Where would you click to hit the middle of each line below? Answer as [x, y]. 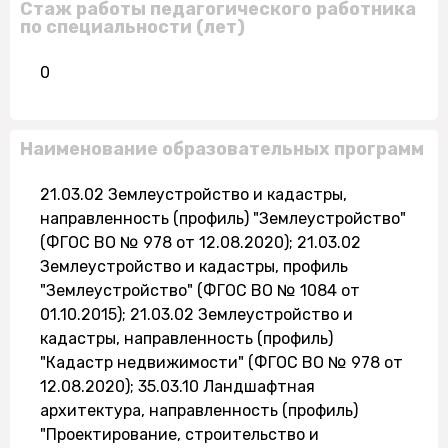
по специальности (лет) [132, 27]
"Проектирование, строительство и [179, 434]
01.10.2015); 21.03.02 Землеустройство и [196, 314]
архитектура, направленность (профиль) [199, 410]
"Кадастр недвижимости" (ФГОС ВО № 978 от [221, 362]
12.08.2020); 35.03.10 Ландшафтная [177, 386]
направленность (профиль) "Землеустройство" [223, 218]
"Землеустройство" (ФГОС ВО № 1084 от [200, 290]
